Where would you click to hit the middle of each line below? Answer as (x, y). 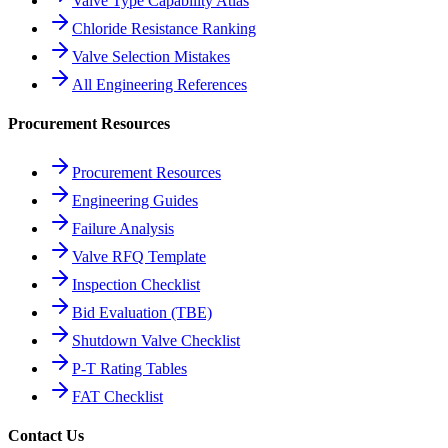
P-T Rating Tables (129, 369)
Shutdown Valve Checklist (156, 341)
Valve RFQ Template (139, 257)
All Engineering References (159, 84)
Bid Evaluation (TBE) (142, 313)
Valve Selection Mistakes (151, 56)
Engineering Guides (135, 201)
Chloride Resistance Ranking (164, 28)
